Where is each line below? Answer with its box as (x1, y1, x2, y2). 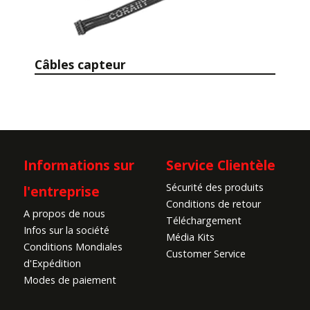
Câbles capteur (35, 56, 127, 73)
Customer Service (166, 247, 246, 261)
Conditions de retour (166, 197, 261, 211)
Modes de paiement (24, 273, 117, 287)
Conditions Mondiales (24, 240, 123, 254)
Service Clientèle (166, 156, 275, 175)
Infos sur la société (24, 224, 110, 237)
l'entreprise (24, 182, 100, 201)
